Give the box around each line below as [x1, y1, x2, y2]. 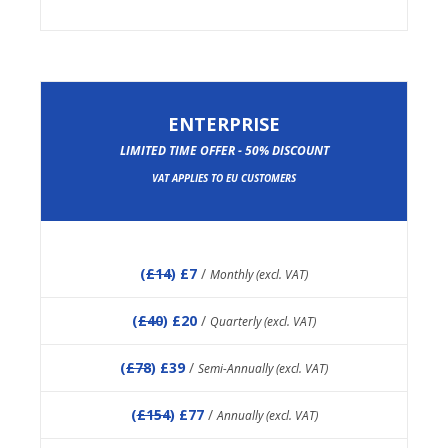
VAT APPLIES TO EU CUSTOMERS [152, 171, 296, 186]
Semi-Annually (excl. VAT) [198, 360, 328, 377]
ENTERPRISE [168, 112, 280, 137]
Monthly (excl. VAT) [210, 266, 308, 283]
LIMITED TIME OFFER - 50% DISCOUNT [119, 142, 329, 160]
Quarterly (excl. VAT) [210, 313, 316, 330]
